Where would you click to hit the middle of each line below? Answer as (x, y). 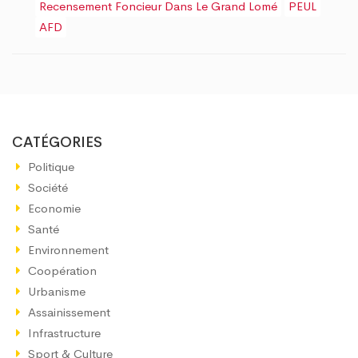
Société (48, 187)
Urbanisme (57, 291)
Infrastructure (64, 332)
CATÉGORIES (57, 142)
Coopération (62, 270)
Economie (54, 208)
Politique (51, 166)
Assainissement (69, 312)
